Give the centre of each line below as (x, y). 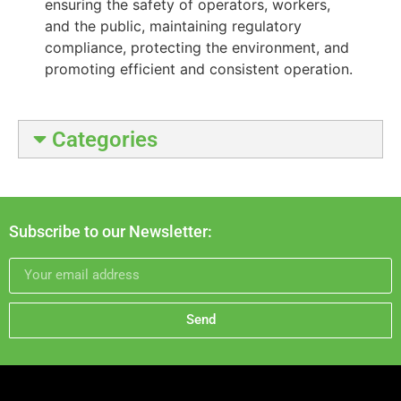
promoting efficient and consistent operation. (199, 69)
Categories (102, 139)
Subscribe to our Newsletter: (111, 231)
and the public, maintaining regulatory (173, 26)
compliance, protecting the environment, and (197, 48)
